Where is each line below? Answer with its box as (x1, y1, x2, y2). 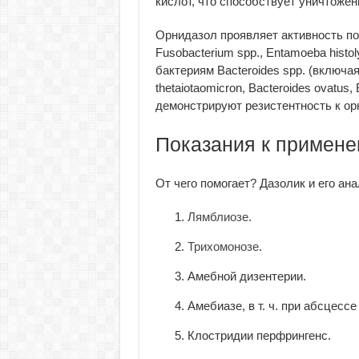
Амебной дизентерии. (187, 269, 306, 283)
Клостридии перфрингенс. (187, 329, 331, 342)
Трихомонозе (187, 240, 259, 253)
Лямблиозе (187, 210, 248, 224)
